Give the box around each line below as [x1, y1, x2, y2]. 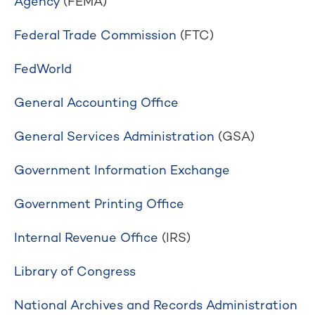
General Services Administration [14, 128, 214, 144]
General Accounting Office [14, 94, 179, 110]
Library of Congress [14, 263, 136, 279]
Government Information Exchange [14, 162, 230, 178]
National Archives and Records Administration [14, 297, 297, 313]
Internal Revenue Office [14, 229, 158, 245]
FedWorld [14, 60, 72, 77]
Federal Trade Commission [14, 27, 176, 43]
